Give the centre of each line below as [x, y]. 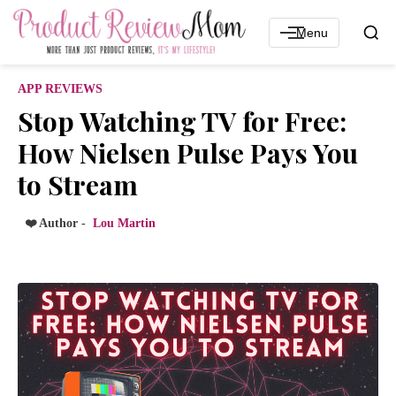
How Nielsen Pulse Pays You [188, 153]
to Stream [78, 185]
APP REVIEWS [60, 89]
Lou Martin [124, 224]
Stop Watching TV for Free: [182, 122]
